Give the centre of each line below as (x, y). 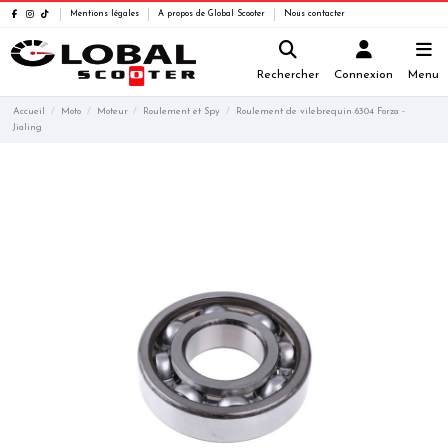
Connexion (363, 75)
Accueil (29, 111)
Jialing (28, 127)
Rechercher (288, 75)
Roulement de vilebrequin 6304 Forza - (320, 111)
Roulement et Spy (182, 111)
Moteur (112, 111)
